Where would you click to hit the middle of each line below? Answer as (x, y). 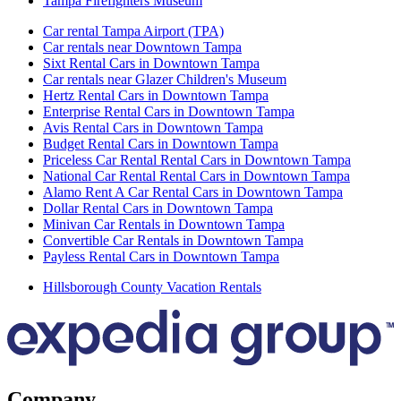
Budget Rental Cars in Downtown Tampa (161, 143)
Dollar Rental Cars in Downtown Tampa (158, 208)
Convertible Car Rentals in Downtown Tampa (173, 240)
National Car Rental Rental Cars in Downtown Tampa (196, 175)
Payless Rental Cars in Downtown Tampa (161, 256)
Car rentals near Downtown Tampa (142, 47)
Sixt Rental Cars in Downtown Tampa (151, 63)
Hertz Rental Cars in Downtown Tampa (156, 95)
